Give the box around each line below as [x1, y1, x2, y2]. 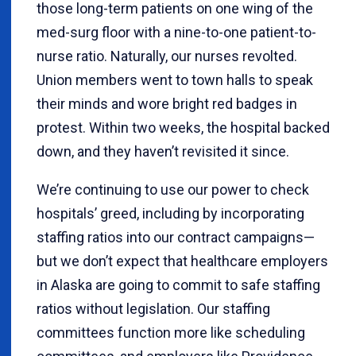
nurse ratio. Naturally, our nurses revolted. [37, 48, 297, 64]
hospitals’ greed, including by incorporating [37, 205, 304, 222]
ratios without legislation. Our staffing [37, 300, 270, 317]
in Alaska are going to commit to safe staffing [37, 277, 320, 293]
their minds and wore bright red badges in [37, 95, 297, 112]
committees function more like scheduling [37, 324, 305, 341]
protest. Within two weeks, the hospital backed [37, 119, 330, 136]
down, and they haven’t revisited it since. [37, 143, 289, 160]
